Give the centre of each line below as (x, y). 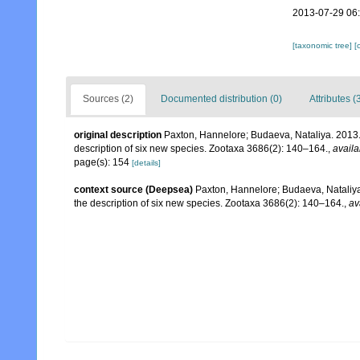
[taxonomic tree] (323, 45)
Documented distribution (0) (221, 99)
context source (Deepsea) (133, 190)
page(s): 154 (103, 162)
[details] (146, 163)
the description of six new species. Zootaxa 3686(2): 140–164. (209, 203)
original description (118, 135)
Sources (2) (108, 99)
